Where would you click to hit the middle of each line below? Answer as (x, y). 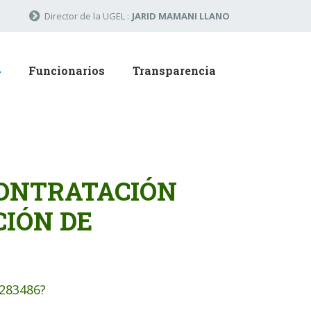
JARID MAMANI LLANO (181, 16)
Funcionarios (67, 70)
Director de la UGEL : (87, 16)
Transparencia (174, 70)
